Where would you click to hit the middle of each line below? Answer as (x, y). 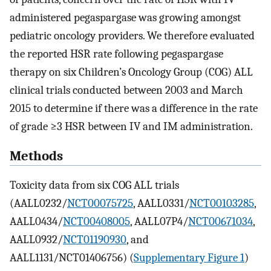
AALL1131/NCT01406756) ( (72, 258)
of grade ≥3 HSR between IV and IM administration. (131, 126)
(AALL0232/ (38, 204)
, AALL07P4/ (159, 222)
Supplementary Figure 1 (189, 258)
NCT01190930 (95, 240)
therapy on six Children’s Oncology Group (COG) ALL (131, 72)
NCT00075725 (100, 204)
